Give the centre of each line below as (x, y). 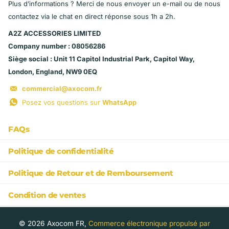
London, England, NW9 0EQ (53, 72)
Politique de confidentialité (61, 151)
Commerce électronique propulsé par (149, 223)
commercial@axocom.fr (62, 89)
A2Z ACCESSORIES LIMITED (54, 33)
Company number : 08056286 (57, 46)
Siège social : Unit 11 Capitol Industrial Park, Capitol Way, (101, 59)
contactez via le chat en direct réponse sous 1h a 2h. (92, 17)
